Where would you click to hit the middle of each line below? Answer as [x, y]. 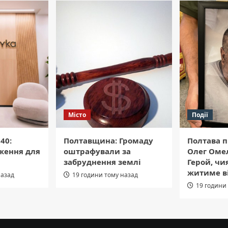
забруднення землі [102, 162]
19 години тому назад [105, 175]
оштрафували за [97, 151]
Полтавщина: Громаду [108, 141]
